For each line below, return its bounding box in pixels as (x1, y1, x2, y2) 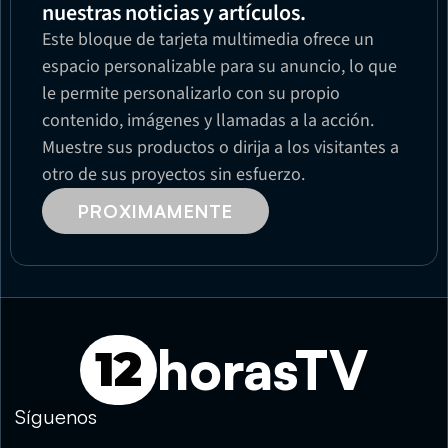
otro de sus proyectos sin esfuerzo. (42, 161, 305, 187)
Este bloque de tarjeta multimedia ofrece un (42, 26, 374, 52)
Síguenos (15, 404, 97, 429)
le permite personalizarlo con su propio (42, 80, 340, 106)
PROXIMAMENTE (78, 199, 234, 222)
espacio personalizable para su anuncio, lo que (42, 53, 397, 79)
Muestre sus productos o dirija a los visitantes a (42, 134, 399, 160)
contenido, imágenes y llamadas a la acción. (42, 107, 374, 133)
